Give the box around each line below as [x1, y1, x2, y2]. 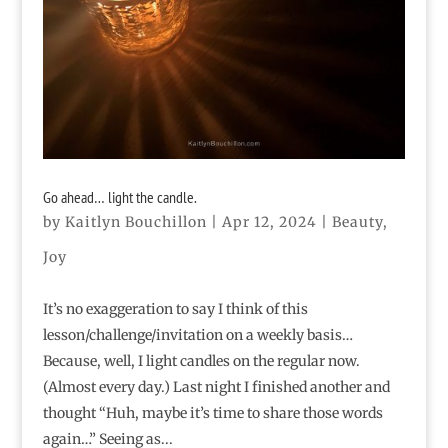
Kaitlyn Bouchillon [64, 213, 207, 232]
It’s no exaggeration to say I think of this [42, 300, 308, 319]
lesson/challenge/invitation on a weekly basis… [42, 326, 353, 345]
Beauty [331, 213, 383, 232]
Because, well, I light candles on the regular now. [42, 352, 360, 371]
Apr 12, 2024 [221, 213, 317, 232]
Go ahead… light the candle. [42, 187, 197, 208]
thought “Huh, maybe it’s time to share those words [42, 404, 383, 423]
